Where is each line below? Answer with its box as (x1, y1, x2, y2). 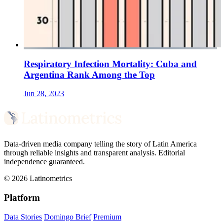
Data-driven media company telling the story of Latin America (4, 140, 197, 148)
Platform (4, 192, 40, 203)
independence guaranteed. (4, 157, 85, 166)
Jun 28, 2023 (24, 89, 64, 98)
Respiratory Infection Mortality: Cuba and (24, 58, 197, 69)
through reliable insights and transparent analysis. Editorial (4, 148, 185, 157)
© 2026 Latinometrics (4, 174, 72, 183)
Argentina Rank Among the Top (24, 69, 155, 80)
